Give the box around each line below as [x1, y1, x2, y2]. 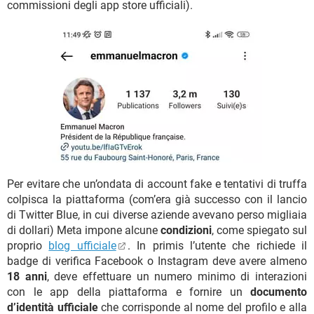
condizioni [161, 223, 212, 237]
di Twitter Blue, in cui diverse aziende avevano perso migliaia [7, 207, 307, 221]
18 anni [7, 269, 47, 283]
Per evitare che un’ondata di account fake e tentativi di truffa [7, 177, 307, 191]
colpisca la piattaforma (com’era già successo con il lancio [7, 192, 307, 206]
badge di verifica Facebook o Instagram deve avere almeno [7, 254, 307, 268]
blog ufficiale [48, 238, 116, 252]
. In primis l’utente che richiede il [127, 238, 307, 252]
